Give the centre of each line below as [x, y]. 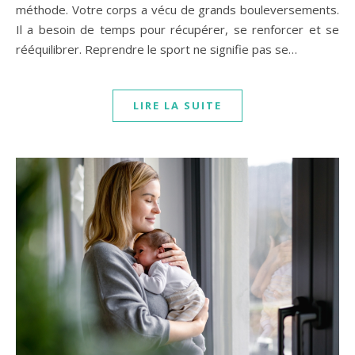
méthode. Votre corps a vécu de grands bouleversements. [177, 10]
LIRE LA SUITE [177, 106]
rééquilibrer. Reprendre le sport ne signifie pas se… [157, 50]
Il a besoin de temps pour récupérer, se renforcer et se [177, 30]
